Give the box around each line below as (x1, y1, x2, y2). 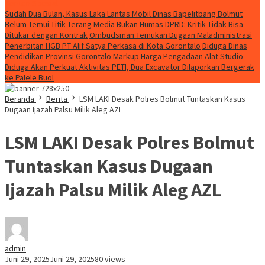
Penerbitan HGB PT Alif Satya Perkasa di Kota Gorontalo (5, 40, 201, 51)
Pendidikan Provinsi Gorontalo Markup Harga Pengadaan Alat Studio (5, 51, 243, 62)
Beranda (5, 93, 34, 104)
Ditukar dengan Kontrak (5, 30, 88, 40)
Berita (46, 93, 67, 104)
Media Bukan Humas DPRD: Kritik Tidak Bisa (93, 19, 243, 30)
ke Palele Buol (5, 72, 54, 83)
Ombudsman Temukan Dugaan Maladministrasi (89, 30, 252, 40)
